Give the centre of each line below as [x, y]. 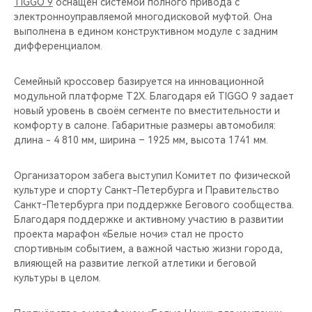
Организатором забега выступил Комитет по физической [152, 175]
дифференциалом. [58, 46]
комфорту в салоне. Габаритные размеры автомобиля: [145, 125]
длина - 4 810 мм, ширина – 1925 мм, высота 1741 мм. [141, 140]
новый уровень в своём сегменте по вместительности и [147, 110]
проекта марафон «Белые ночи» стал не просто [129, 234]
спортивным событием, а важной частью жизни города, [148, 248]
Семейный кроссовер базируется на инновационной [139, 81]
